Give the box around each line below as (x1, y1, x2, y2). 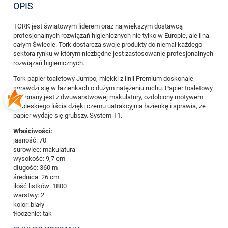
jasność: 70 (13, 136, 46, 145)
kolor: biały (13, 201, 44, 209)
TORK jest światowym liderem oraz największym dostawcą (13, 22, 183, 31)
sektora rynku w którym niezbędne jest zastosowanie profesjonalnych (13, 50, 213, 58)
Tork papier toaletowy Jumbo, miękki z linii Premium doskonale (13, 75, 193, 83)
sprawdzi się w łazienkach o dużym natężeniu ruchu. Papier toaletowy (13, 84, 213, 92)
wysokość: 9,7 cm (13, 155, 65, 163)
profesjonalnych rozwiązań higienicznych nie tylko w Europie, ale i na (13, 32, 209, 40)
